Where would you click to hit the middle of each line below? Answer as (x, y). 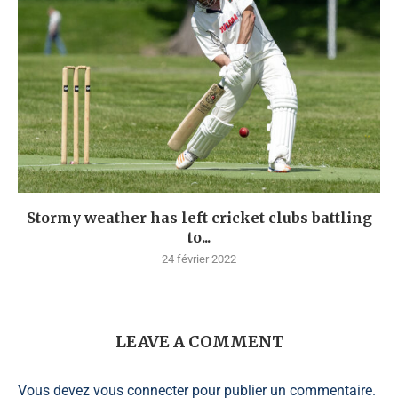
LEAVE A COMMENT (199, 342)
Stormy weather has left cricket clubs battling (199, 218)
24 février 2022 (199, 259)
